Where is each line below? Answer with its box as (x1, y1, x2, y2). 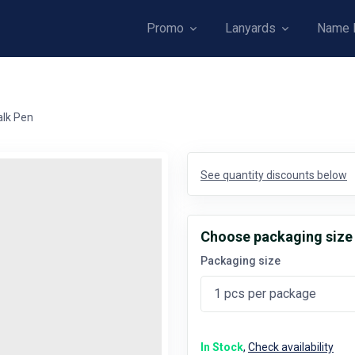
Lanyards (225, 21, 277, 36)
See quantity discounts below (200, 169, 347, 181)
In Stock (200, 340, 243, 353)
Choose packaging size (200, 228, 353, 245)
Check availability (248, 340, 334, 353)
